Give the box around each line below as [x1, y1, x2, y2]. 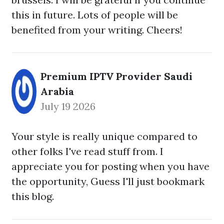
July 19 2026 [40, 100, 95, 112]
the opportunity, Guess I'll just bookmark [11, 175, 204, 187]
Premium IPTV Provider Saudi [40, 70, 192, 82]
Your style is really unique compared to [11, 130, 197, 142]
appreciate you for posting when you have [11, 160, 209, 172]
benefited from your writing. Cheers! [11, 23, 182, 36]
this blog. [11, 190, 54, 202]
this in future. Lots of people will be [11, 8, 178, 21]
